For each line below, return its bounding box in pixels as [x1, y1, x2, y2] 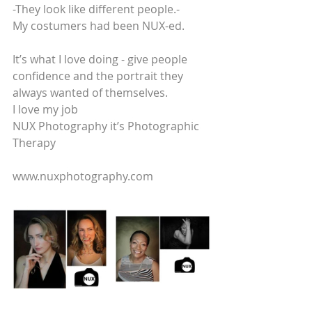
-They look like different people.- [13, 1, 180, 17]
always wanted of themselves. [13, 85, 168, 100]
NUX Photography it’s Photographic [13, 118, 202, 134]
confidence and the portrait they [13, 68, 186, 84]
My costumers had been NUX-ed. [13, 18, 187, 33]
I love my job [13, 102, 78, 117]
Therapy [13, 135, 56, 150]
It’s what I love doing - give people [13, 52, 190, 67]
